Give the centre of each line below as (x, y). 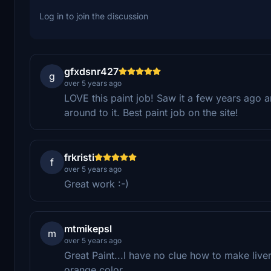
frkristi (79, 157)
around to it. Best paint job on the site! (151, 112)
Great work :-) (96, 184)
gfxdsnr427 (91, 71)
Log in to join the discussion (94, 16)
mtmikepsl (88, 228)
